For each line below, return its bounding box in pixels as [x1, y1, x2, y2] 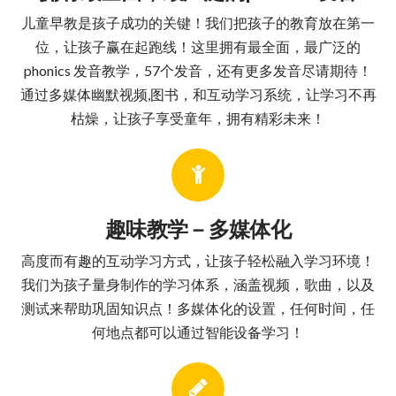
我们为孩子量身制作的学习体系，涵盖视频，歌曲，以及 [21, 275, 375, 293]
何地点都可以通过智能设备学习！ [92, 323, 304, 340]
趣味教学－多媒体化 [105, 215, 291, 241]
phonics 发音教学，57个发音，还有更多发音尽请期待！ [24, 61, 372, 79]
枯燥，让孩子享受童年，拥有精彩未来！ [71, 109, 325, 126]
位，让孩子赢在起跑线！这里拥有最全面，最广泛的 [35, 37, 361, 55]
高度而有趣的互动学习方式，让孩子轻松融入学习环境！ [21, 251, 375, 269]
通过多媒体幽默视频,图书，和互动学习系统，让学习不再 [19, 85, 377, 103]
